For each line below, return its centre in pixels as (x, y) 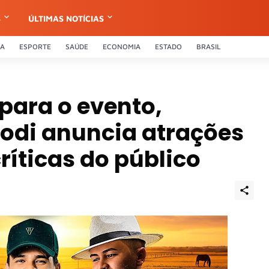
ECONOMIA (122, 47)
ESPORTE (35, 47)
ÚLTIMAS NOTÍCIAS (66, 18)
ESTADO (168, 47)
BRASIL (208, 47)
